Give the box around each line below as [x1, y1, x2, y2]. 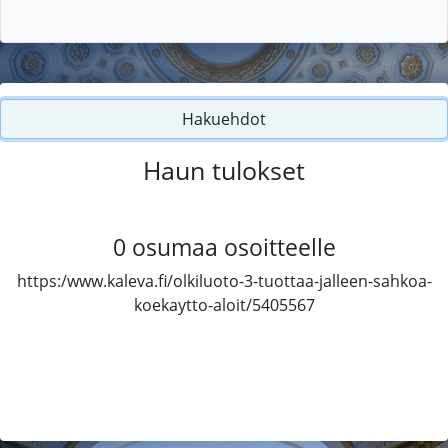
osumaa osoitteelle [131, 230, 336, 263]
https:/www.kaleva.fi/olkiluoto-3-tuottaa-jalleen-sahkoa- [16, 269, 432, 292]
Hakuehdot [182, 107, 266, 130]
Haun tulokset [143, 152, 305, 187]
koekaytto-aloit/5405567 [133, 293, 315, 316]
